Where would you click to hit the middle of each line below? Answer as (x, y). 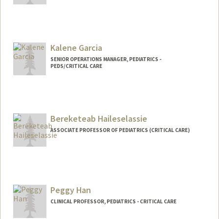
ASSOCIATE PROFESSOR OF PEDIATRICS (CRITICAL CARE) (120, 130)
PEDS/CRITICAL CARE (76, 66)
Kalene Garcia (76, 47)
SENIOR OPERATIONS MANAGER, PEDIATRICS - (106, 59)
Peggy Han (70, 190)
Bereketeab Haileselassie (99, 119)
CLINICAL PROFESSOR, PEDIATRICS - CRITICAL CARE (113, 202)
